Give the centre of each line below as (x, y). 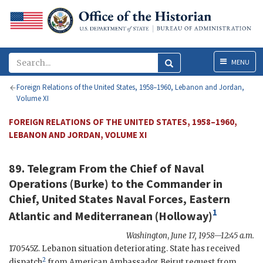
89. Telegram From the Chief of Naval (106, 168)
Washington (147, 235)
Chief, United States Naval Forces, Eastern (119, 199)
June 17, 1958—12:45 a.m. (213, 235)
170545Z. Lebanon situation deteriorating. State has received (124, 248)
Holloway (183, 215)
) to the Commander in (163, 184)
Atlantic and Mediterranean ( (84, 215)
